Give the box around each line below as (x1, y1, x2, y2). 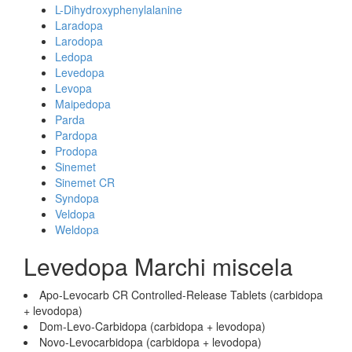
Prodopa (55, 143, 97, 159)
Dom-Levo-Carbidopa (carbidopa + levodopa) (39, 318, 266, 334)
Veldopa (55, 206, 95, 222)
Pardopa (55, 127, 97, 143)
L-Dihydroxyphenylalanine (55, 2, 182, 17)
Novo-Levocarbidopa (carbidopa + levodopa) (39, 334, 262, 350)
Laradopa (55, 17, 103, 33)
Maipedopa (55, 96, 111, 112)
